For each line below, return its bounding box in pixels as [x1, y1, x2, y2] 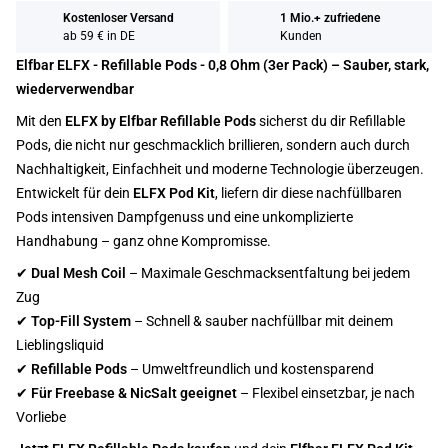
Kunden [280, 29, 322, 43]
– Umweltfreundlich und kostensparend [127, 361, 374, 377]
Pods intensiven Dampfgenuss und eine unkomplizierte [16, 209, 353, 225]
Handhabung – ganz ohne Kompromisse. [16, 233, 271, 249]
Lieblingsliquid [16, 337, 104, 353]
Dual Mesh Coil [31, 265, 126, 281]
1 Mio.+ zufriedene [280, 11, 380, 25]
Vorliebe [16, 409, 66, 425]
